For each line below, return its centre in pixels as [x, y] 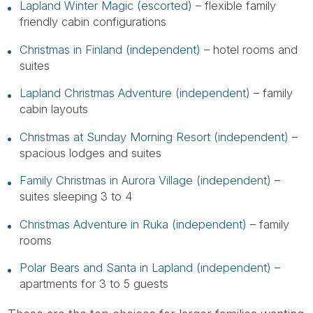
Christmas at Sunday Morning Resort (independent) [154, 137]
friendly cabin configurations [93, 22]
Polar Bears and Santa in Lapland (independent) [145, 268]
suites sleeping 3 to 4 [76, 197]
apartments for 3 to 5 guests [94, 284]
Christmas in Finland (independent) [110, 49]
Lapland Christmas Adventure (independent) [134, 93]
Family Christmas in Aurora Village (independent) [145, 181]
